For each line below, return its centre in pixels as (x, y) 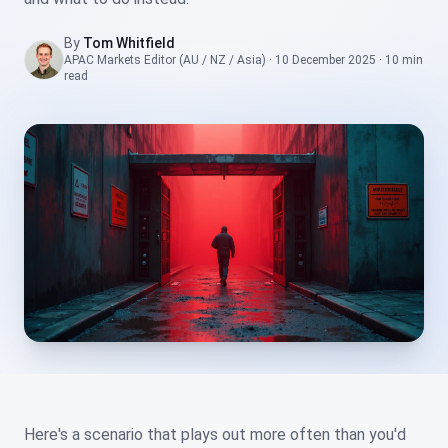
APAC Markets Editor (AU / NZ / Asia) (165, 60)
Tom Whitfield (129, 43)
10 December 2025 (325, 60)
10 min (404, 60)
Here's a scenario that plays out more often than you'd (215, 435)
